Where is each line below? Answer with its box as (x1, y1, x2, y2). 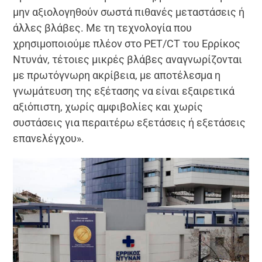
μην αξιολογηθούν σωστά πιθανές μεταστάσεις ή (13, 5, 245, 18)
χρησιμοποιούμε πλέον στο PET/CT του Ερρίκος (13, 37, 241, 50)
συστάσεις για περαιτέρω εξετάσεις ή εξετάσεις (13, 116, 246, 129)
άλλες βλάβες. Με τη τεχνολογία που (13, 21, 192, 34)
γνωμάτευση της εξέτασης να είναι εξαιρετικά (13, 84, 235, 97)
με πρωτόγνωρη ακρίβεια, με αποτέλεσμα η (13, 68, 221, 81)
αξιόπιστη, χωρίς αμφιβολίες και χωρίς (13, 100, 204, 113)
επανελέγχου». (13, 132, 85, 144)
